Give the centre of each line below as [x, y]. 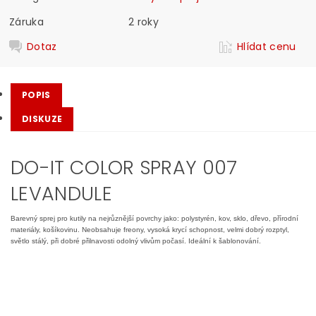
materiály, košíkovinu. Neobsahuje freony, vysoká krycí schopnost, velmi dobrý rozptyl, [150, 230]
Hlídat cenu [267, 46]
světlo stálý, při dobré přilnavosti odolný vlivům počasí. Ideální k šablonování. [136, 241]
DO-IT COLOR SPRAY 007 [124, 168]
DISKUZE [42, 119]
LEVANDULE [61, 194]
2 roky [144, 22]
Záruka [27, 22]
